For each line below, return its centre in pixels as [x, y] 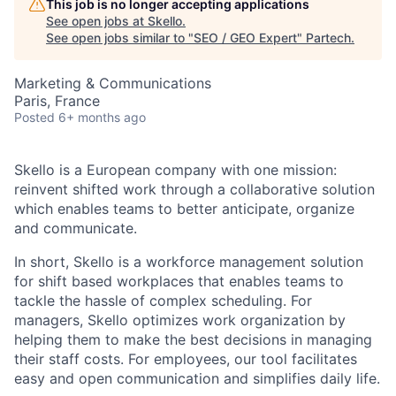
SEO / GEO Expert [245, 38]
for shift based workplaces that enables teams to [179, 281]
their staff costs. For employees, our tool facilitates [186, 359]
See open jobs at [97, 21]
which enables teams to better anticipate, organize [184, 209]
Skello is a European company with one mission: [175, 170]
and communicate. [76, 228]
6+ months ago [102, 117]
